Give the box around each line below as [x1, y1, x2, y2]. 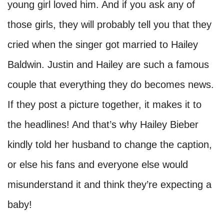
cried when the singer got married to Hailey [7, 38, 198, 50]
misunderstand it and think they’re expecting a [7, 178, 211, 190]
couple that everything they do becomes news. [7, 78, 214, 90]
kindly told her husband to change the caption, [7, 138, 212, 150]
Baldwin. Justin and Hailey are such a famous [7, 58, 209, 70]
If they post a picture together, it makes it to [7, 98, 201, 110]
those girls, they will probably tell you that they [7, 18, 211, 30]
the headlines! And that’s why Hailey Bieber [7, 118, 198, 130]
